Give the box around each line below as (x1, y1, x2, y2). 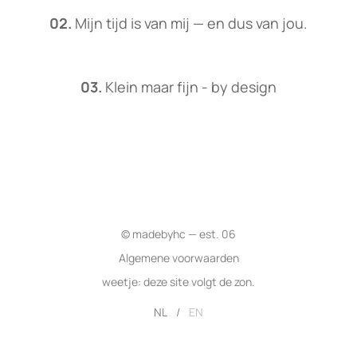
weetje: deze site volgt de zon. (102, 274, 255, 290)
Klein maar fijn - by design (102, 76, 277, 96)
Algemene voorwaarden (118, 250, 239, 266)
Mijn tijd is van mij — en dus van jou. (72, 14, 308, 33)
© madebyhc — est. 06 (121, 226, 236, 242)
